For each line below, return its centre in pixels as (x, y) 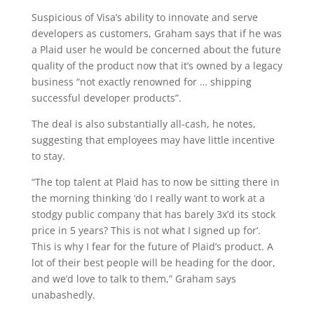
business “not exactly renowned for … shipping (141, 82)
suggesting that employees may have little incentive (153, 140)
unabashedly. (63, 295)
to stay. (48, 156)
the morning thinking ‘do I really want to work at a (148, 198)
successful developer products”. (106, 98)
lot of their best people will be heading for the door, (153, 262)
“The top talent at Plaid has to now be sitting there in (155, 182)
